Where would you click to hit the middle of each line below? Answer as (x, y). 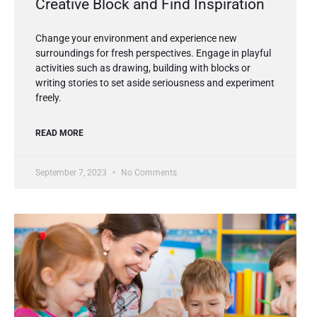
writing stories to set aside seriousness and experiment (155, 83)
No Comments (148, 173)
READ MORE (59, 133)
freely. (48, 98)
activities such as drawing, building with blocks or (143, 68)
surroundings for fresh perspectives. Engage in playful (153, 53)
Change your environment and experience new (136, 39)
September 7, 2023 (72, 173)
